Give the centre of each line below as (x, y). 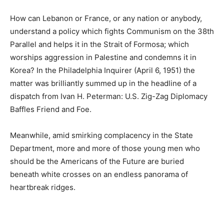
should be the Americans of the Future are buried (97, 161)
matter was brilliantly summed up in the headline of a (103, 83)
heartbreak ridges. (43, 187)
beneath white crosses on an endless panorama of (99, 174)
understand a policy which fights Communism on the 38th (112, 31)
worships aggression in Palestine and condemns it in (103, 57)
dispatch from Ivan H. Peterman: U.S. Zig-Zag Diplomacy (109, 96)
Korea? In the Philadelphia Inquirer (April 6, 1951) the (102, 70)
